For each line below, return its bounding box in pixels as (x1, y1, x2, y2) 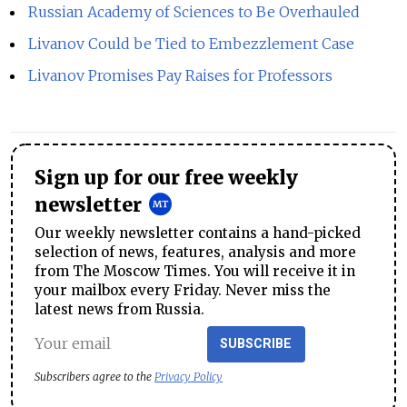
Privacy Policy (154, 369, 223, 383)
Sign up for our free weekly (35, 165, 298, 190)
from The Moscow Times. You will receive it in (35, 262, 355, 280)
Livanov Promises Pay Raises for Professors (28, 65, 333, 84)
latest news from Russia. (35, 300, 204, 318)
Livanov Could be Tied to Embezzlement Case (28, 35, 355, 54)
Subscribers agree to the (35, 369, 154, 383)
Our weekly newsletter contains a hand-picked (35, 223, 361, 242)
